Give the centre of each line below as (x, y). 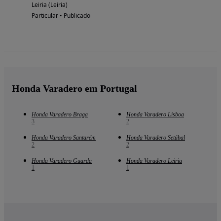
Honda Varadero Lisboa (155, 114)
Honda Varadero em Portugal (74, 88)
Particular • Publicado (61, 15)
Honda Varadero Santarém (64, 137)
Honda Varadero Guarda (62, 161)
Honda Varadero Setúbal (156, 137)
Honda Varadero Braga (60, 114)
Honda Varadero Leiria (154, 161)
